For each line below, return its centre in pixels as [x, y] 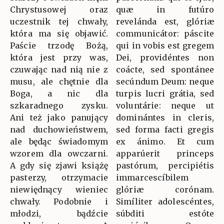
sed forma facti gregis [165, 130]
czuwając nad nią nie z [59, 70]
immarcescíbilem [152, 178]
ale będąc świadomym [59, 142]
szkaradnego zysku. [59, 106]
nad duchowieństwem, [59, 130]
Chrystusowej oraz [59, 10]
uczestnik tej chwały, [59, 22]
